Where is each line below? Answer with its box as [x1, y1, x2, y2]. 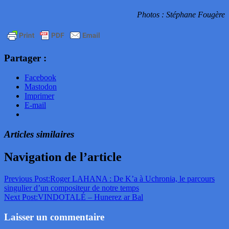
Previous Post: [4, 174, 50, 183]
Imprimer [25, 91, 54, 101]
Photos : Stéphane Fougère [137, 10, 225, 19]
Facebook [25, 73, 56, 82]
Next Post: [4, 192, 38, 201]
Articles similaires [4, 129, 74, 140]
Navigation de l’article [4, 150, 122, 164]
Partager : [4, 52, 47, 63]
